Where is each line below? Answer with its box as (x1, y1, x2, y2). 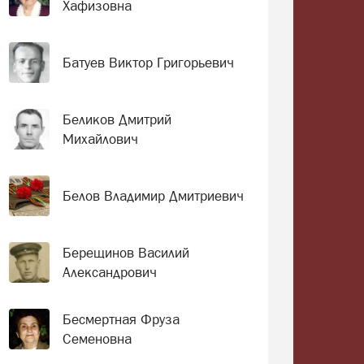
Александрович (62, 264, 157, 280)
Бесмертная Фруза (62, 311, 180, 327)
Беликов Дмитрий (62, 111, 171, 128)
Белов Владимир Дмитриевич (62, 188, 244, 204)
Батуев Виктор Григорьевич (62, 54, 234, 71)
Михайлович (62, 131, 138, 147)
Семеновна (62, 331, 132, 347)
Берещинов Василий (62, 245, 189, 261)
